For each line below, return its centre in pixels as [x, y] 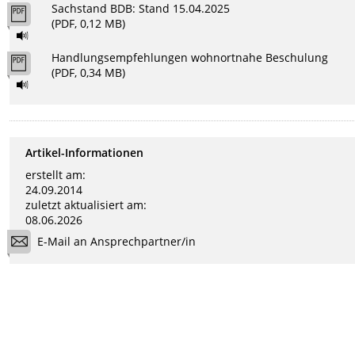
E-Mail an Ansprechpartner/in [117, 242]
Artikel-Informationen [85, 153]
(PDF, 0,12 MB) [88, 24]
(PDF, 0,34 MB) [88, 73]
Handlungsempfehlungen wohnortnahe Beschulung [189, 58]
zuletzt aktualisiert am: [86, 204]
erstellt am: [56, 174]
